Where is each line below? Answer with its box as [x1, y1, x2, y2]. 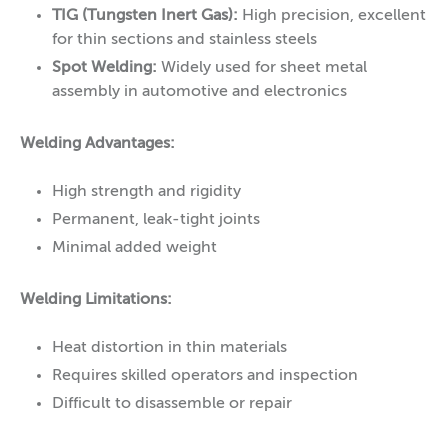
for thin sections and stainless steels [52, 31, 317, 48]
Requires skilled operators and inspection [52, 367, 358, 384]
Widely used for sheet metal [157, 59, 367, 76]
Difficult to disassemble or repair [52, 395, 292, 412]
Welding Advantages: [20, 135, 175, 152]
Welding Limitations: [20, 291, 172, 308]
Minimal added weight [52, 239, 217, 256]
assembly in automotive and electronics [52, 83, 347, 100]
